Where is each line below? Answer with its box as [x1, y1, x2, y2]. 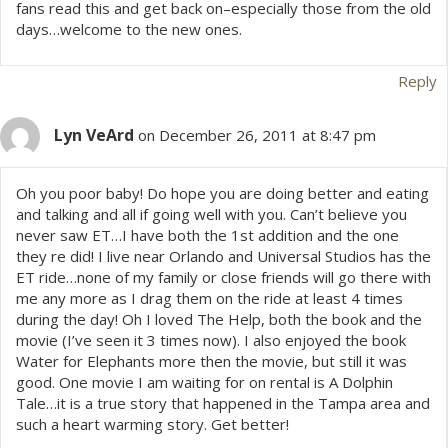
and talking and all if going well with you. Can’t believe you [16, 204, 407, 225]
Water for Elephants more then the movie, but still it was [16, 351, 407, 372]
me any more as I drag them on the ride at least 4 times [16, 288, 403, 309]
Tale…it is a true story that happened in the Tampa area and [16, 393, 430, 414]
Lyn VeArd [54, 124, 134, 147]
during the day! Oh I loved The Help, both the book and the [16, 309, 422, 330]
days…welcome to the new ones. [16, 19, 242, 40]
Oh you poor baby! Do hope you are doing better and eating [16, 183, 429, 204]
